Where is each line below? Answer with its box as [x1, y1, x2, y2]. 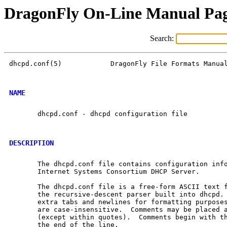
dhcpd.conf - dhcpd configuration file [9, 110, 187, 118]
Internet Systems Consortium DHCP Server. [9, 168, 200, 176]
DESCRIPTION [9, 138, 54, 147]
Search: [149, 34, 176, 43]
